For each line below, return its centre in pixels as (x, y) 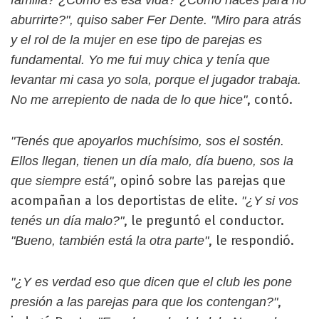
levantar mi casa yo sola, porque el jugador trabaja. (156, 80)
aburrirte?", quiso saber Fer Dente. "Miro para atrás (156, 20)
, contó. (270, 100)
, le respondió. (251, 241)
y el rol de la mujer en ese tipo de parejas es (136, 40)
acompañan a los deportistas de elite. (124, 201)
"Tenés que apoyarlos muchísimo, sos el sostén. (147, 141)
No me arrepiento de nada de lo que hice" (129, 100)
